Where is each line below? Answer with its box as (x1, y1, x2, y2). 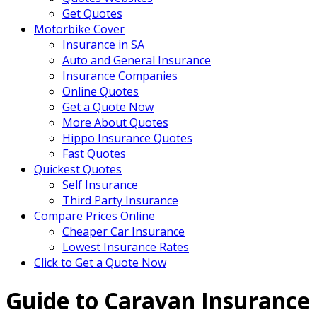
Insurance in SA (62, 37, 144, 52)
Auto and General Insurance (62, 52, 211, 68)
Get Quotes (62, 6, 122, 21)
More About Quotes (62, 115, 168, 130)
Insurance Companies (62, 68, 178, 83)
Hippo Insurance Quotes (62, 130, 192, 146)
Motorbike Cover (34, 21, 125, 37)
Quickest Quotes (34, 161, 122, 177)
